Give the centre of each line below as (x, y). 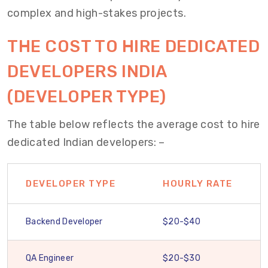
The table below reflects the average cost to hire (134, 124)
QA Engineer (50, 258)
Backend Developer (64, 222)
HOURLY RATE (198, 184)
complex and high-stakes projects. (97, 13)
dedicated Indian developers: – (86, 142)
